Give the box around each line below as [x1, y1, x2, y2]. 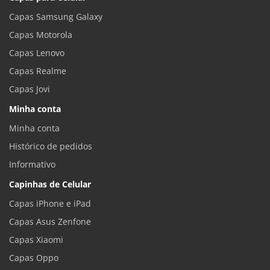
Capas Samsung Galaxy [9, 11, 102, 23]
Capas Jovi [9, 83, 50, 95]
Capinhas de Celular [9, 178, 91, 190]
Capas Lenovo [9, 47, 64, 59]
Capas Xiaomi [9, 234, 63, 246]
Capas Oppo [9, 252, 58, 264]
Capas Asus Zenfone [9, 216, 91, 228]
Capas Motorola [9, 29, 72, 41]
